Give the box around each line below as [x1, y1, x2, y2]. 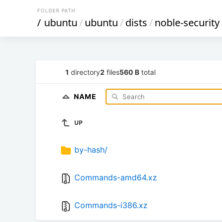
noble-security [155, 16, 220, 29]
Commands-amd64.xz [74, 172, 157, 183]
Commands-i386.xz [74, 200, 148, 211]
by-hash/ [74, 145, 108, 155]
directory [69, 67, 100, 76]
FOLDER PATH [37, 7, 75, 13]
